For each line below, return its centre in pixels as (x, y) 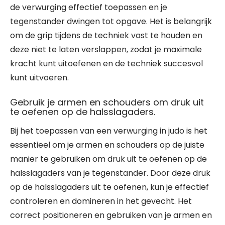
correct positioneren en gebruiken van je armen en (111, 215)
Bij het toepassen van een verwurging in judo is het (109, 131)
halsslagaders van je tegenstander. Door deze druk (110, 173)
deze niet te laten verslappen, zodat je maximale (106, 49)
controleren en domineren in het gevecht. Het (101, 201)
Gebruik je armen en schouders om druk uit (107, 102)
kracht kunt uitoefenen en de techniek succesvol (106, 64)
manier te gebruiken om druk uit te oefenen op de (108, 159)
